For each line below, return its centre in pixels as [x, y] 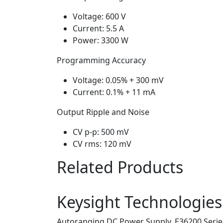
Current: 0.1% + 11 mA [114, 92]
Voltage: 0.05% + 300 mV [118, 80]
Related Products [120, 167]
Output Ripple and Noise [103, 112]
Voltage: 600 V [99, 16]
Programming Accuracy [101, 60]
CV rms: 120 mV [102, 144]
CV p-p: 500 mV [101, 132]
